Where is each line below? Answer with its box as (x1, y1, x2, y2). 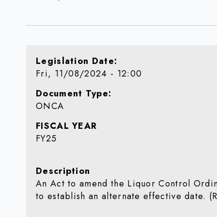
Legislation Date (36, 55, 114, 67)
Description (36, 165, 91, 177)
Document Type (36, 87, 109, 100)
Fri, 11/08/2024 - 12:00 (36, 67, 142, 80)
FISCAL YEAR (36, 120, 97, 132)
